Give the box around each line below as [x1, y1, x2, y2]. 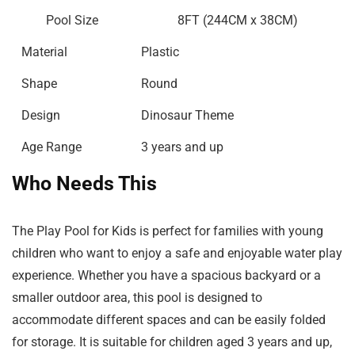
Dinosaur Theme [141, 108, 234, 124]
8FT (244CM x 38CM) [177, 13, 298, 29]
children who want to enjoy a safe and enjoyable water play [12, 246, 342, 261]
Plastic [141, 44, 179, 60]
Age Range [21, 139, 82, 155]
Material [21, 44, 67, 60]
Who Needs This [12, 172, 157, 196]
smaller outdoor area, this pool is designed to [12, 290, 262, 306]
